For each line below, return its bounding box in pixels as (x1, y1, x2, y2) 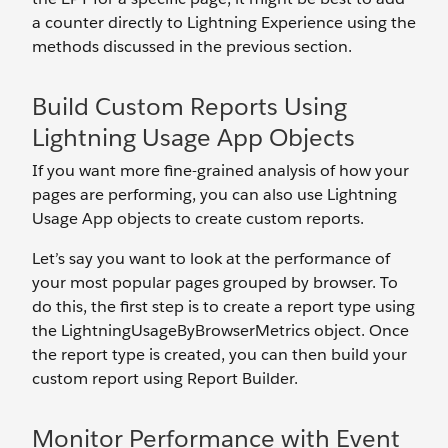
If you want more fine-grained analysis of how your (32, 160, 409, 182)
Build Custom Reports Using (32, 91, 347, 123)
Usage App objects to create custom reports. (32, 208, 364, 230)
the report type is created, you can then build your (32, 344, 407, 366)
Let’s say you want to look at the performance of (32, 248, 390, 270)
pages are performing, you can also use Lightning (32, 184, 397, 206)
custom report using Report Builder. (32, 368, 302, 390)
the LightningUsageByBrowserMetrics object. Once (32, 320, 409, 342)
